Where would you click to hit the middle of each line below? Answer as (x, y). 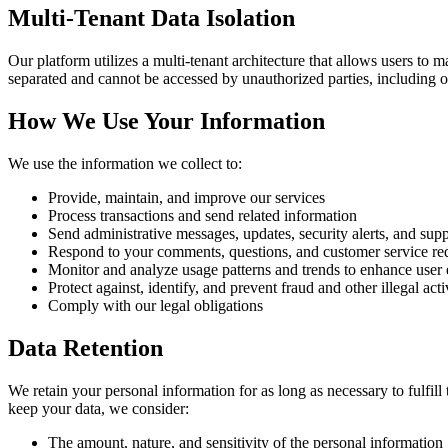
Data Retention (85, 348)
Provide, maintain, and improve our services (186, 198)
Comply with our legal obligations (155, 306)
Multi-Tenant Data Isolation (151, 18)
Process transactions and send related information (202, 216)
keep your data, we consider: (98, 408)
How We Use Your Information (166, 121)
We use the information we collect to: (125, 164)
